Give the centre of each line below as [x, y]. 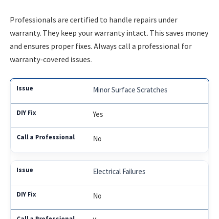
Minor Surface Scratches [131, 89]
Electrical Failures [120, 171]
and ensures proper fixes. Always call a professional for [101, 46]
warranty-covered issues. [51, 59]
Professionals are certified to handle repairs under [94, 20]
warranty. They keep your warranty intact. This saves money [109, 33]
